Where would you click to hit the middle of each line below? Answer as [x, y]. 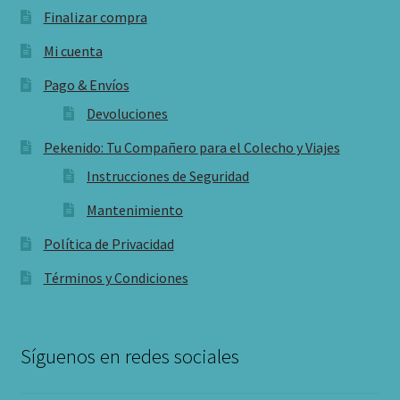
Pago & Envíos [86, 85]
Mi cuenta [73, 51]
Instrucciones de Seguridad [168, 176]
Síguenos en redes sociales [129, 357]
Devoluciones [128, 114]
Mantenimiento [135, 210]
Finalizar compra [95, 17]
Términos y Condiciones [116, 278]
